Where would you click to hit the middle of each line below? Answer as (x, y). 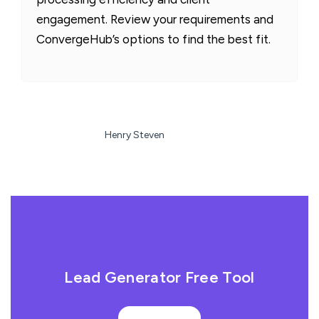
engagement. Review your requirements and (155, 19)
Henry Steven (134, 135)
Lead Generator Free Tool (159, 277)
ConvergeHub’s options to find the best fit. (153, 39)
